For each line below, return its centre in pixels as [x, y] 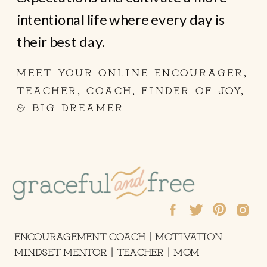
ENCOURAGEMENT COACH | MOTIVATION [118, 235]
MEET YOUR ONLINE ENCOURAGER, [132, 72]
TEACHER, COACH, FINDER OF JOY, [131, 89]
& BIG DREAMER [70, 107]
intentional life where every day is [121, 19]
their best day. [61, 42]
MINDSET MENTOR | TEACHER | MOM [107, 251]
